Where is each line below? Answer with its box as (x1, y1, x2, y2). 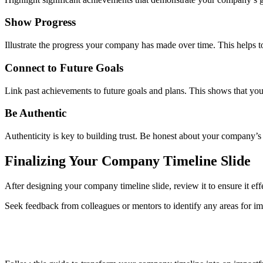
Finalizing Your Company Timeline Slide (5, 153, 251, 168)
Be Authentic (5, 107, 66, 120)
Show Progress (5, 16, 76, 29)
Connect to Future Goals (5, 61, 123, 74)
